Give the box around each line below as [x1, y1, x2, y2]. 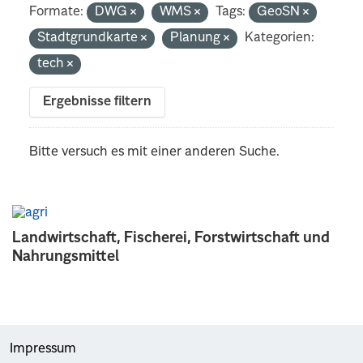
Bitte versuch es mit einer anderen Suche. [29, 145, 280, 159]
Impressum [10, 342, 76, 356]
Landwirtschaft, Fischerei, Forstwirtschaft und [12, 230, 330, 246]
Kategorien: [245, 31, 315, 45]
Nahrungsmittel [12, 249, 119, 264]
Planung [170, 31, 224, 45]
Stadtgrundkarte [37, 31, 142, 45]
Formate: [29, 5, 84, 19]
